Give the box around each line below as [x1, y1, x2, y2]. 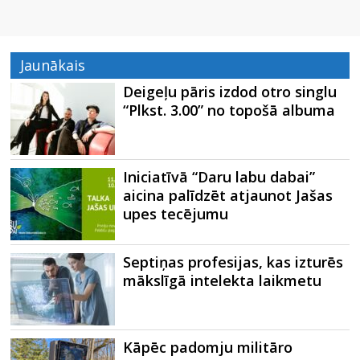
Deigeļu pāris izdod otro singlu [123, 82, 337, 101]
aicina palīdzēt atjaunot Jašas [123, 186, 333, 205]
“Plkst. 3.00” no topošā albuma [123, 100, 336, 120]
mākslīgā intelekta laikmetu [123, 271, 322, 290]
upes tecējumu [123, 204, 229, 223]
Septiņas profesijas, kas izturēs [123, 252, 344, 272]
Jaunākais [20, 55, 86, 75]
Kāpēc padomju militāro [123, 337, 293, 357]
